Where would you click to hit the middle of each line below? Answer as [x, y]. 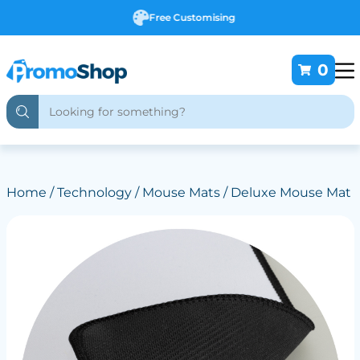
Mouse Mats [181, 192]
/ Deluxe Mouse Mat [285, 192]
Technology [94, 192]
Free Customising [188, 17]
